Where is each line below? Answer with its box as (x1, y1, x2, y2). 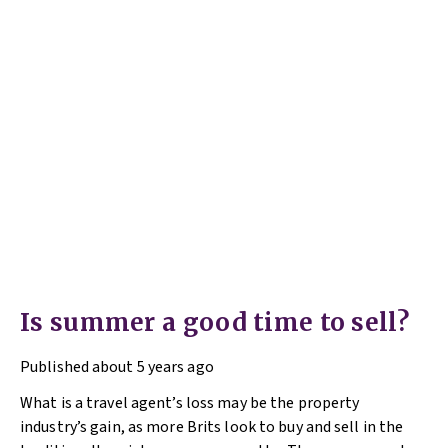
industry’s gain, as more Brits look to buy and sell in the (20, 416, 404, 438)
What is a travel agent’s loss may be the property (20, 392, 360, 414)
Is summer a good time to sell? (20, 307, 409, 338)
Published (20, 356, 89, 378)
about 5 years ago (92, 356, 214, 378)
